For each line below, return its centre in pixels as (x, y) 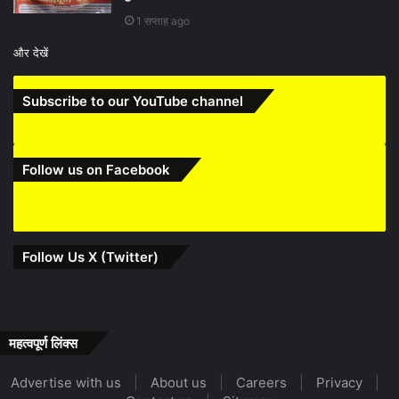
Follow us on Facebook (96, 169)
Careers (261, 382)
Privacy (339, 382)
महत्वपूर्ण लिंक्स (43, 343)
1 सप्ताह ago (163, 20)
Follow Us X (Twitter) (90, 256)
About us (179, 382)
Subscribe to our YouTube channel (133, 101)
